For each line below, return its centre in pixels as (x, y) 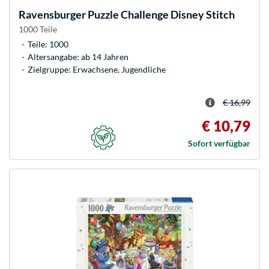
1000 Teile (38, 29)
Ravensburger (52, 14)
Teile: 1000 (48, 44)
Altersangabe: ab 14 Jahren (78, 56)
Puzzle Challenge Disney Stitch (160, 14)
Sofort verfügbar (219, 143)
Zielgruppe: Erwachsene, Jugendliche (97, 69)
